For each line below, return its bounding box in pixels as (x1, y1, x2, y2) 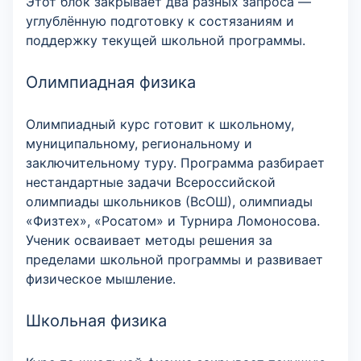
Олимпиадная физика (26, 73, 196, 92)
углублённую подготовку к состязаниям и (26, 13, 294, 29)
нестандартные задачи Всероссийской (26, 174, 276, 190)
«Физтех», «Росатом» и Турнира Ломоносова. (26, 213, 320, 229)
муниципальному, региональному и (26, 135, 252, 151)
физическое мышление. (26, 271, 176, 287)
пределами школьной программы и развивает (26, 251, 323, 268)
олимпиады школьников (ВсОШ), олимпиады (26, 193, 313, 210)
